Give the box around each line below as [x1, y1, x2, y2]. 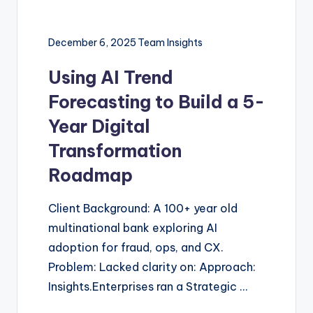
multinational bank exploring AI [48, 221, 217, 235]
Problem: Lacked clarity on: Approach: [48, 260, 256, 275]
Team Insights [138, 36, 203, 50]
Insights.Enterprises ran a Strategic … [48, 279, 247, 294]
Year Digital [48, 115, 150, 138]
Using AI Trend [48, 66, 173, 89]
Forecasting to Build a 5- [48, 91, 265, 114]
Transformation [48, 140, 182, 163]
